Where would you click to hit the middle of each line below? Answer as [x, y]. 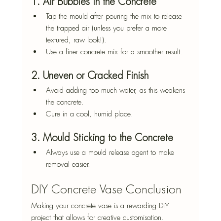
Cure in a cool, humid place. [89, 114]
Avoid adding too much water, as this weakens [116, 91]
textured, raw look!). [76, 40]
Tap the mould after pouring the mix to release [115, 17]
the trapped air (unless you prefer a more [107, 28]
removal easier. [68, 165]
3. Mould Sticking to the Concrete [102, 138]
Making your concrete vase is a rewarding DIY [101, 206]
